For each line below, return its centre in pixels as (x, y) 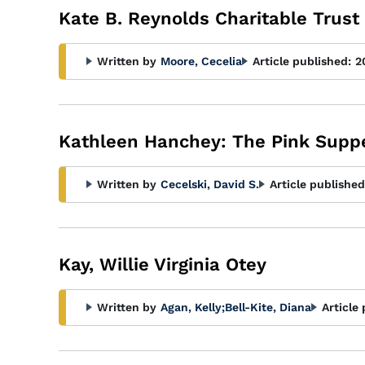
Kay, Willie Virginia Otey (163, 264)
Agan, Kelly (191, 307)
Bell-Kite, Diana (268, 307)
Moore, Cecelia (201, 61)
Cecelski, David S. (210, 184)
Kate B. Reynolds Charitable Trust (209, 18)
